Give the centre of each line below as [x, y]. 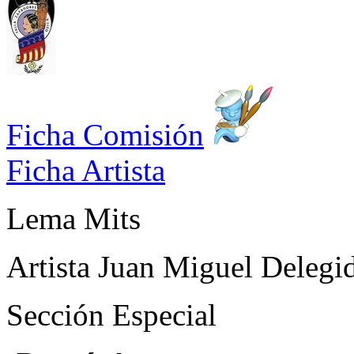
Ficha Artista [86, 170]
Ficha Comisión [105, 134]
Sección [59, 314]
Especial [164, 314]
